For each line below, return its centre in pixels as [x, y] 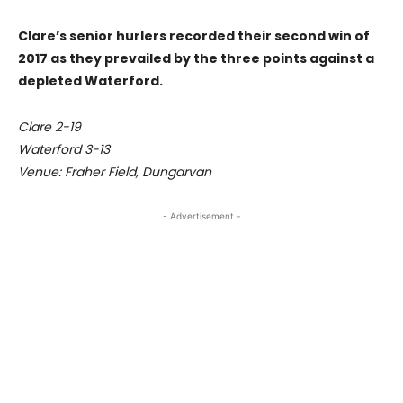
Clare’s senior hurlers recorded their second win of [194, 36]
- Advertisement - [201, 216]
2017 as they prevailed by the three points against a [196, 59]
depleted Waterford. [90, 81]
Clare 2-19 [49, 127]
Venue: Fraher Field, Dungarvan [115, 172]
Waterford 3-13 [64, 150]
